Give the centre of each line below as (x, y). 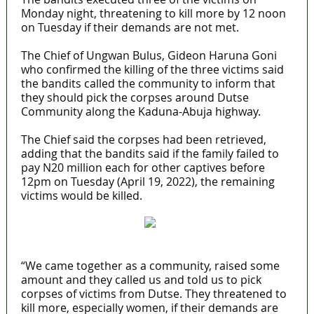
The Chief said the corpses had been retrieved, (143, 140)
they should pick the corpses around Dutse (135, 98)
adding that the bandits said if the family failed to (150, 154)
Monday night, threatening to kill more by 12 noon (153, 14)
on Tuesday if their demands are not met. (130, 28)
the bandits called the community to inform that (148, 84)
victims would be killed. (81, 196)
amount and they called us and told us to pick (141, 280)
